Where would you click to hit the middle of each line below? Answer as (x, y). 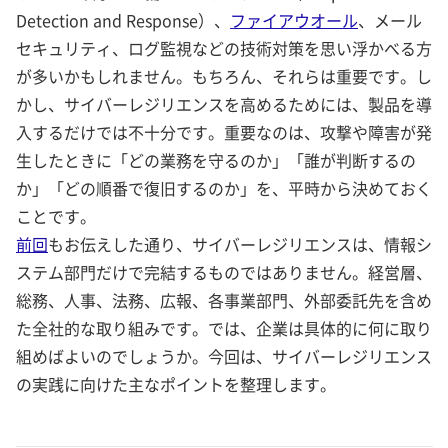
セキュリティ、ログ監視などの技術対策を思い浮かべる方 (224, 48)
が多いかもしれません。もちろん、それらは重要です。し (224, 76)
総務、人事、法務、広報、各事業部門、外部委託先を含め (224, 300)
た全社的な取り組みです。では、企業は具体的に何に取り (224, 328)
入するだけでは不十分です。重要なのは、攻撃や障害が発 (224, 132)
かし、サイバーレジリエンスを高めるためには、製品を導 (224, 104)
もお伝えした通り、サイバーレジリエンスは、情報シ (240, 244)
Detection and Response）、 (123, 20)
